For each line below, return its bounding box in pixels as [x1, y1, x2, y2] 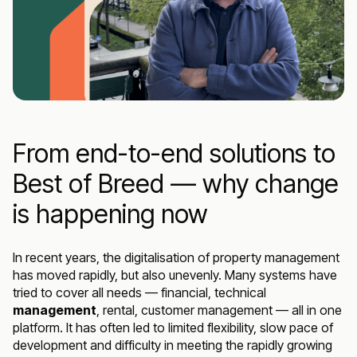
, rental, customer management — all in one [96, 302, 342, 318]
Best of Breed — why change [13, 168, 339, 199]
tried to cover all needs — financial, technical [13, 284, 266, 300]
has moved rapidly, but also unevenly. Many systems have [13, 267, 337, 283]
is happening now [13, 198, 208, 229]
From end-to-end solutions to [13, 138, 335, 169]
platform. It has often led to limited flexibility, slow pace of [13, 320, 333, 335]
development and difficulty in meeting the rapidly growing [13, 337, 332, 353]
